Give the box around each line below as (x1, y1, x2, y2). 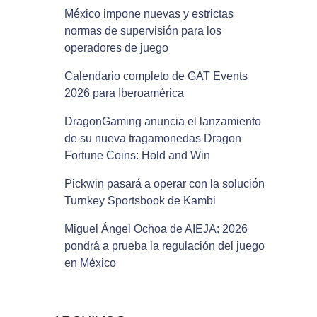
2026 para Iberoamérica (64, 86, 184, 99)
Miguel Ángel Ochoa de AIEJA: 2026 (64, 222, 248, 235)
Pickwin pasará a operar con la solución (64, 177, 265, 190)
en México (64, 256, 116, 269)
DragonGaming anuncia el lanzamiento (64, 115, 261, 127)
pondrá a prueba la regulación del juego (64, 239, 265, 252)
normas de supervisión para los (64, 24, 221, 37)
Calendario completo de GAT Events (64, 69, 248, 82)
